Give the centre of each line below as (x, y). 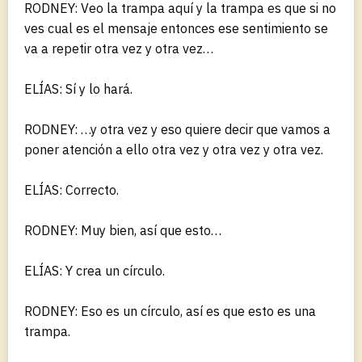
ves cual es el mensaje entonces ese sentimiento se (176, 28)
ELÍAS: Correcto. (72, 189)
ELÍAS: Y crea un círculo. (95, 270)
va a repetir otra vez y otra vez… (119, 48)
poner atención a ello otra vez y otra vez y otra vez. (174, 149)
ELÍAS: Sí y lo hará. (78, 88)
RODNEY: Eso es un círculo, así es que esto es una (170, 311)
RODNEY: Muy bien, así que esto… (123, 230)
